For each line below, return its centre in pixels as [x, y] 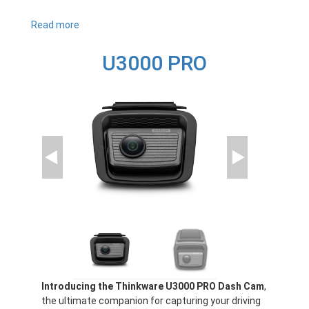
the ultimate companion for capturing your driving [151, 300]
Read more [55, 24]
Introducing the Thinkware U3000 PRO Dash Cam [153, 286]
